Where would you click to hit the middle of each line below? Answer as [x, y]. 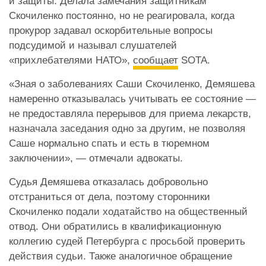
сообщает [156, 60]
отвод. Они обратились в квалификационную [115, 226]
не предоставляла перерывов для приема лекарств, [130, 113]
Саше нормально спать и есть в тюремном [109, 143]
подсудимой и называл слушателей [93, 45]
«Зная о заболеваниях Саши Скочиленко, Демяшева [132, 84]
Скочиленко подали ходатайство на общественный [128, 211]
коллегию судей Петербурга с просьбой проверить [127, 241]
